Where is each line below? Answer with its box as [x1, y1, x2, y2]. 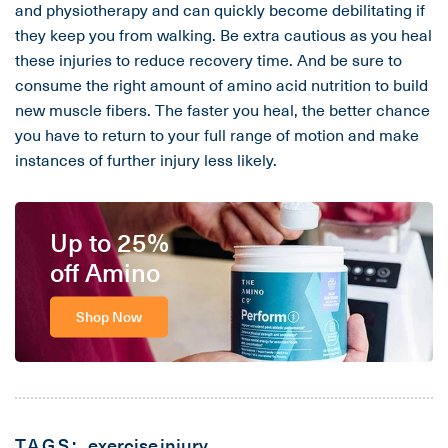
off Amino [50, 252, 160, 291]
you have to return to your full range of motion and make [15, 122, 419, 147]
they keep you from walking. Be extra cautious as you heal [15, 22, 432, 47]
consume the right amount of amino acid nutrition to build [15, 72, 428, 97]
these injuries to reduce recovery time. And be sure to [15, 47, 402, 72]
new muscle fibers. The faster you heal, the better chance [15, 97, 430, 122]
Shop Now [76, 305, 142, 327]
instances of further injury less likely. [15, 147, 277, 172]
